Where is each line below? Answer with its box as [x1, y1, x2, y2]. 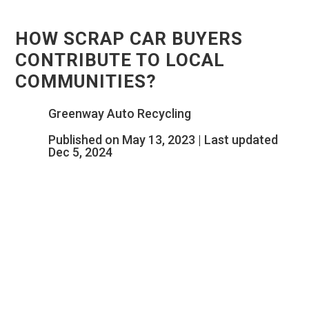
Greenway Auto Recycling [48, 106, 191, 121]
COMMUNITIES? [15, 71, 157, 92]
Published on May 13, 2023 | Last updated [48, 132, 278, 148]
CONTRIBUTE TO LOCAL [15, 50, 226, 71]
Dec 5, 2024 [48, 145, 112, 160]
